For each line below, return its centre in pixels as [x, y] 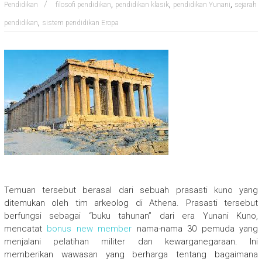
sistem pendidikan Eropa [80, 23]
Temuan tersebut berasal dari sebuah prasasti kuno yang [131, 190]
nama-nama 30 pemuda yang [195, 229]
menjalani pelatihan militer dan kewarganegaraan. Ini [131, 242]
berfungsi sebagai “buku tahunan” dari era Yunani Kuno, [131, 216]
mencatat [25, 229]
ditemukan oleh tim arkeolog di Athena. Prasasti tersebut [131, 203]
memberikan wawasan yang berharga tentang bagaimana [131, 255]
